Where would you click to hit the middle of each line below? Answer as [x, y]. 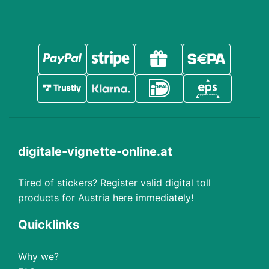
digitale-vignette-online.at [95, 151]
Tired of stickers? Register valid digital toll [114, 183]
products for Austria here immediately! [106, 198]
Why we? [38, 256]
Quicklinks [49, 225]
